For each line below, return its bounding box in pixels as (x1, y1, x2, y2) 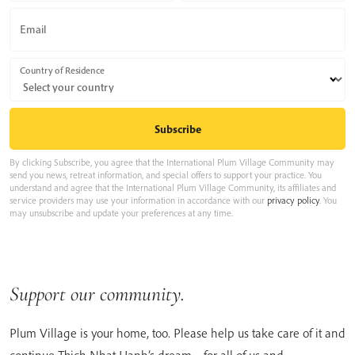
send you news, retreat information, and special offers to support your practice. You (10, 168, 322, 181)
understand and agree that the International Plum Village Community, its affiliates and (10, 181, 336, 193)
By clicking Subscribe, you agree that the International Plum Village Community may (10, 155, 334, 168)
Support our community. (10, 281, 185, 306)
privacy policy (267, 193, 319, 206)
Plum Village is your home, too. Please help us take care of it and (10, 324, 345, 341)
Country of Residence (20, 64, 105, 78)
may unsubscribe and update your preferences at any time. (10, 206, 233, 219)
